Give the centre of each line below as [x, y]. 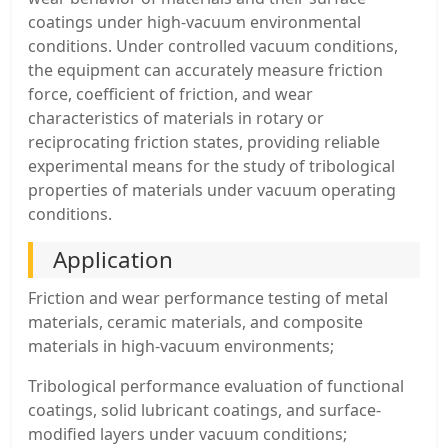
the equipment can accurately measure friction [205, 69]
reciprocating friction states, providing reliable [204, 141]
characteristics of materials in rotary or [176, 117]
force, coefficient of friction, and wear [170, 93]
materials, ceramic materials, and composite [195, 321]
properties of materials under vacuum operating [212, 189]
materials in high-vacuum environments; [181, 345]
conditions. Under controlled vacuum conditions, [213, 45]
